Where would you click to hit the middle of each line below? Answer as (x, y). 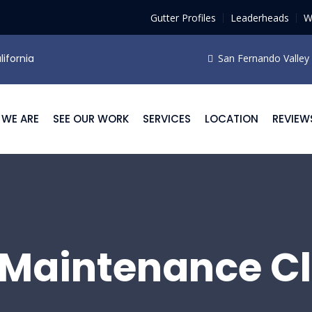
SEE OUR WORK (91, 119)
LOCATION (232, 119)
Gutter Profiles (183, 18)
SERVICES (167, 119)
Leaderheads (260, 18)
